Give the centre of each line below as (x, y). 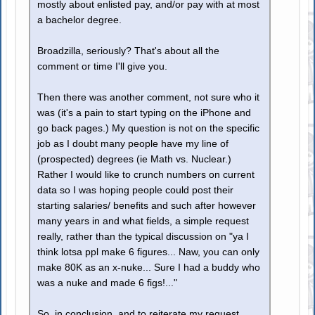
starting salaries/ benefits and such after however (147, 206)
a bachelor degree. (80, 20)
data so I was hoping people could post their (136, 191)
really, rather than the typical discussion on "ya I (143, 237)
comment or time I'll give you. (103, 67)
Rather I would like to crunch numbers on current (146, 175)
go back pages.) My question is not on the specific (149, 129)
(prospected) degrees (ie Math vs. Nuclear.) (135, 160)
